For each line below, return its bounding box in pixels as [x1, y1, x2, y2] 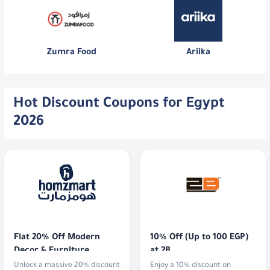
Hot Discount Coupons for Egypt [13, 96, 225, 112]
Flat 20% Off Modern [14, 233, 100, 243]
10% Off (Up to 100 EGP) [150, 233, 248, 243]
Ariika [186, 48, 210, 58]
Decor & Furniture [14, 246, 89, 257]
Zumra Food [47, 48, 96, 58]
